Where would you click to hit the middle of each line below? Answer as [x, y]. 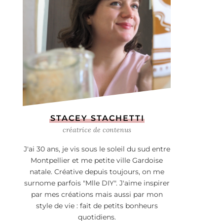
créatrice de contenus [97, 130]
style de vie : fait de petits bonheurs [97, 206]
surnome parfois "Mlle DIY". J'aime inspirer [97, 183]
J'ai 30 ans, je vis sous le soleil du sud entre [97, 149]
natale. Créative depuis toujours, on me [97, 172]
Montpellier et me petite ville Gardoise [97, 161]
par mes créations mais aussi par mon [97, 195]
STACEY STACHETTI [97, 118]
